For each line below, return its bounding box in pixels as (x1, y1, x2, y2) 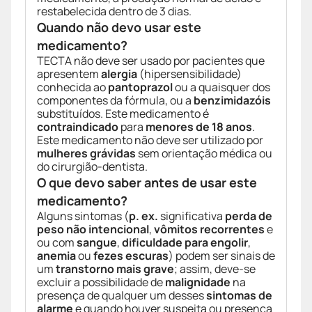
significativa (158, 208, 225, 224)
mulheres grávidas (37, 146, 136, 162)
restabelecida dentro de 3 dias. (37, 3, 192, 19)
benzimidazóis (194, 93, 271, 109)
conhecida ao (37, 79, 108, 95)
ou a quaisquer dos (173, 79, 270, 95)
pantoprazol (108, 79, 173, 95)
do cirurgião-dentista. (37, 159, 148, 175)
